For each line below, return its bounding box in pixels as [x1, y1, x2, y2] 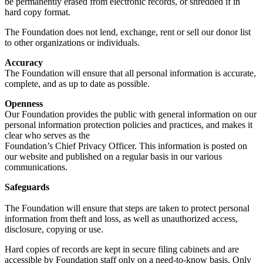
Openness [5, 99, 43, 109]
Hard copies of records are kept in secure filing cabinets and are [5, 244, 239, 255]
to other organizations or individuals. [5, 38, 140, 48]
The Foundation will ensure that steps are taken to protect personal [5, 203, 249, 214]
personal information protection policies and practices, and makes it [5, 120, 252, 130]
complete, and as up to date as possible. [5, 79, 150, 89]
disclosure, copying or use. [5, 224, 103, 235]
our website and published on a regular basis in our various [5, 151, 222, 162]
